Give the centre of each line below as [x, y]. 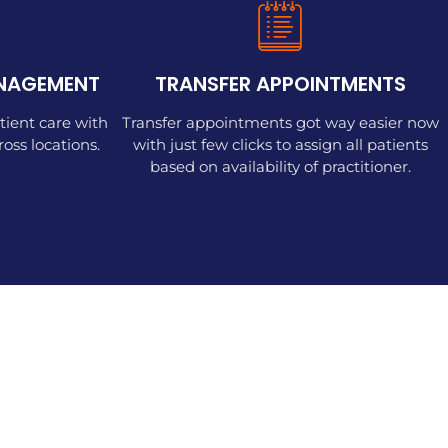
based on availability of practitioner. [280, 166]
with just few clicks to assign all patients [280, 144]
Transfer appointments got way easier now [280, 122]
